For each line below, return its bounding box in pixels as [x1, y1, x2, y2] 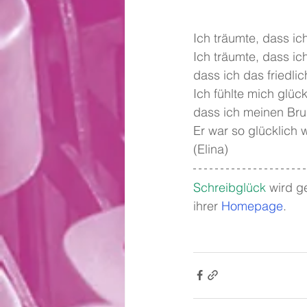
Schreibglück [193, 179, 266, 195]
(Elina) [193, 140, 228, 157]
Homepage [221, 197, 283, 214]
